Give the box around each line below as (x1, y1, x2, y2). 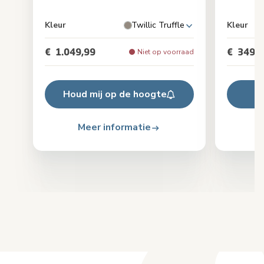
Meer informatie (78, 121, 151, 134)
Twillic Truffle (131, 19, 184, 31)
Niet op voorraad (137, 47, 194, 57)
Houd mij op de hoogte (62, 88, 167, 101)
